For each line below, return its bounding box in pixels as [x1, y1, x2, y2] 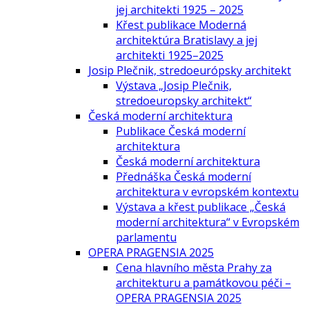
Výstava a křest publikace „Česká [116, 199, 286, 215]
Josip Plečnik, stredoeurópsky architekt [88, 62, 291, 78]
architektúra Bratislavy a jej [116, 32, 257, 48]
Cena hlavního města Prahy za [116, 259, 272, 275]
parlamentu [116, 229, 177, 245]
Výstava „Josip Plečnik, [116, 77, 232, 93]
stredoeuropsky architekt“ [116, 92, 252, 108]
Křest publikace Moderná [116, 17, 246, 32]
